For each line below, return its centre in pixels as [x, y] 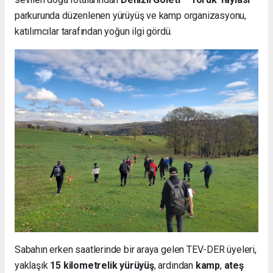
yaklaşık [33, 265]
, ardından [175, 265]
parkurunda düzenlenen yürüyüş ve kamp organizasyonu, [131, 15]
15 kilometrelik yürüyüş [102, 265]
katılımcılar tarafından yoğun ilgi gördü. [94, 31]
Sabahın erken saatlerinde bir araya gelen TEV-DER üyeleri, [136, 249]
